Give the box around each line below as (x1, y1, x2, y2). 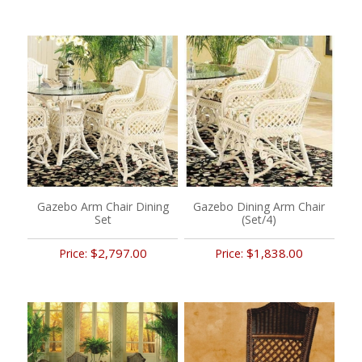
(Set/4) (242, 211, 277, 227)
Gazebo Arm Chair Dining (36, 198, 169, 214)
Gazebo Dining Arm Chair (193, 198, 326, 214)
